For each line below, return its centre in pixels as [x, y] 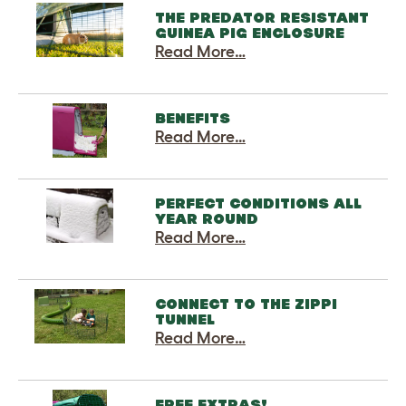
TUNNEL [184, 319]
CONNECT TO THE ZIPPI [246, 304]
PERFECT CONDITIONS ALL [258, 203]
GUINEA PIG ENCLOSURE [249, 33]
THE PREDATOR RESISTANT [261, 17]
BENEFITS [192, 118]
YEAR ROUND [206, 218]
